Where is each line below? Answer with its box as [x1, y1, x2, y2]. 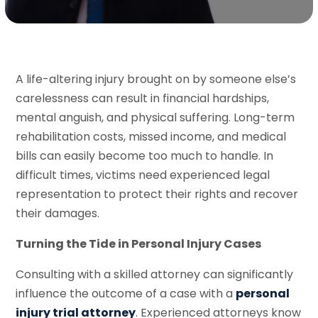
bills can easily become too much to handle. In [16, 147, 274, 164]
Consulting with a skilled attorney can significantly [16, 265, 294, 283]
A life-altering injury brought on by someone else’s [16, 70, 297, 87]
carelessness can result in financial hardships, [16, 89, 270, 106]
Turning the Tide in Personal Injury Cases [16, 235, 262, 252]
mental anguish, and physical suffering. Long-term [16, 109, 295, 126]
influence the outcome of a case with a [16, 285, 236, 302]
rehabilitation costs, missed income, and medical [16, 128, 287, 145]
